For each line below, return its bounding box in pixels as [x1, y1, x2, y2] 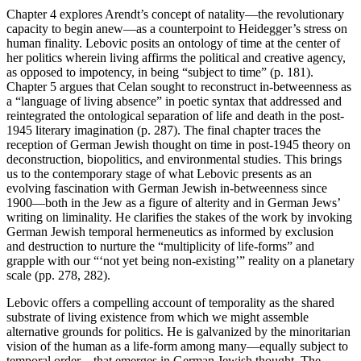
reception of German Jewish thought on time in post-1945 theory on [6, 137, 351, 151]
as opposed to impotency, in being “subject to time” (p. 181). [6, 64, 313, 79]
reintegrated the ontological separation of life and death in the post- [6, 108, 344, 122]
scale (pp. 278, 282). [6, 268, 110, 282]
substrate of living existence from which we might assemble [6, 309, 309, 324]
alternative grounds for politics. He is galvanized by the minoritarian [6, 324, 351, 338]
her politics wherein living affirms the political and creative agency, [6, 50, 346, 64]
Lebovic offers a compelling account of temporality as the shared [6, 295, 334, 309]
